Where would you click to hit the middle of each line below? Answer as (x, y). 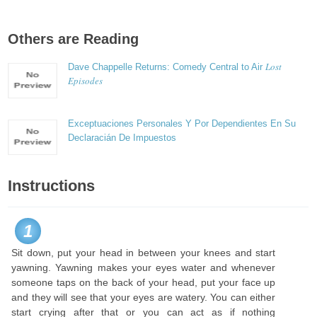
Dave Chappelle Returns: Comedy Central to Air (167, 67)
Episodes (86, 81)
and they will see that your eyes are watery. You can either (144, 297)
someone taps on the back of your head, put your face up (144, 282)
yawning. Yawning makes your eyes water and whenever (144, 267)
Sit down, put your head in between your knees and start (144, 253)
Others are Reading (74, 39)
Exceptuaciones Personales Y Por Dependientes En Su (182, 123)
